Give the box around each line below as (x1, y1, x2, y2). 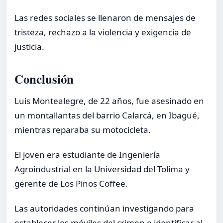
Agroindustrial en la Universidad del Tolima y (14, 163, 190, 175)
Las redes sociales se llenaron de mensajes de (14, 12, 196, 24)
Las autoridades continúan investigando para (14, 203, 194, 215)
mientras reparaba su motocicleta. (14, 123, 151, 135)
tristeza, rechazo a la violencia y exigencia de (14, 26, 191, 38)
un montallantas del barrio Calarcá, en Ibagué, (14, 109, 200, 121)
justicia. (14, 41, 44, 53)
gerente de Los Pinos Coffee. (14, 178, 128, 190)
